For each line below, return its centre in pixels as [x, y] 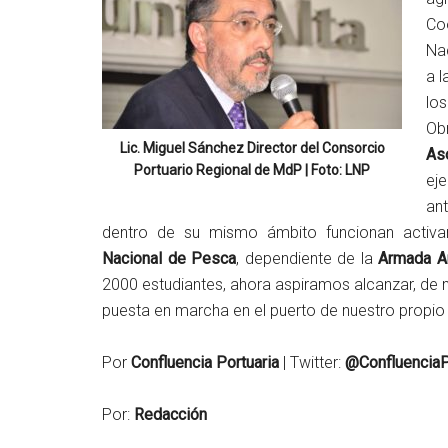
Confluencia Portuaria [205, 362]
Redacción [170, 414]
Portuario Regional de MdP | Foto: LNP [252, 169]
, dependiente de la [307, 258]
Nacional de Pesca [169, 258]
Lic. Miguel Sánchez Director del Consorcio [252, 147]
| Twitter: [312, 362]
